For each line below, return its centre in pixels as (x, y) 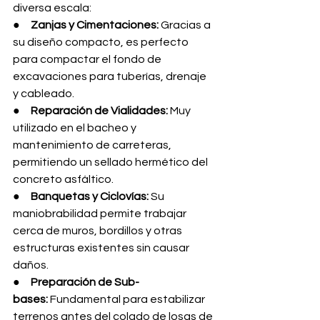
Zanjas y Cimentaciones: (95, 25)
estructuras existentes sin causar (102, 248)
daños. (31, 265)
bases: (30, 299)
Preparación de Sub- (85, 282)
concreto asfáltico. (63, 179)
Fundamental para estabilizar (127, 299)
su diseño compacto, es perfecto (102, 42)
